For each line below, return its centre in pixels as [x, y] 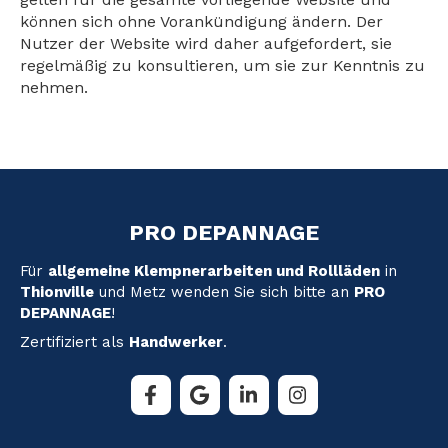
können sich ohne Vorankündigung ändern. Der [201, 21]
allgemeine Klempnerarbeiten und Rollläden [214, 271]
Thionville [57, 292]
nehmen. [54, 87]
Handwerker [176, 342]
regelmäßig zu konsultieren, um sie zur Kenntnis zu [222, 65]
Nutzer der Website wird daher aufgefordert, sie [206, 43]
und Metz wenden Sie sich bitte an [224, 292]
